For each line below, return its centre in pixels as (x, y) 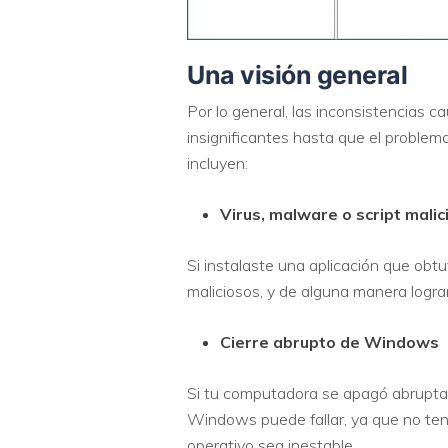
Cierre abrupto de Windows (329, 341)
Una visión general (297, 74)
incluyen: (217, 162)
